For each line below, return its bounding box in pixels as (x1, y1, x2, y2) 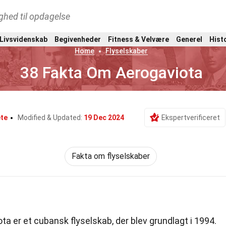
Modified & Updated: (17, 114, 84, 122)
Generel (176, 35, 202, 43)
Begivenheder (54, 35, 101, 43)
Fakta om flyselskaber (71, 151, 150, 161)
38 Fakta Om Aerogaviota (20, 63, 203, 82)
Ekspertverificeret (161, 114, 220, 122)
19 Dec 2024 (83, 114, 124, 122)
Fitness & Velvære (108, 35, 169, 43)
